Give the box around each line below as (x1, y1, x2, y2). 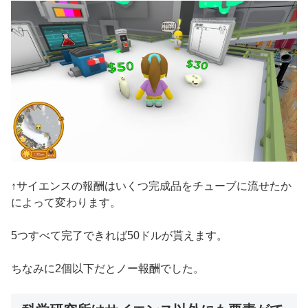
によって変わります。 (11, 196, 121, 208)
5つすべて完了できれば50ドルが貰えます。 (11, 229, 228, 241)
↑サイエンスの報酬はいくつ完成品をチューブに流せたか (11, 179, 291, 192)
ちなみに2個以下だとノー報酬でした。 (11, 262, 204, 274)
